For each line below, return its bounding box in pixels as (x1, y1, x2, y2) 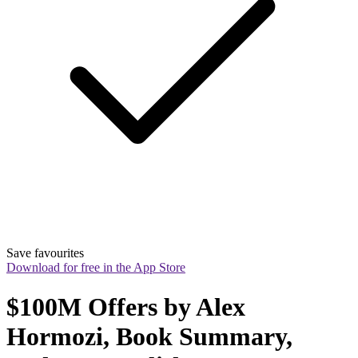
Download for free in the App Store (6, 261, 185, 275)
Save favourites (6, 246, 84, 261)
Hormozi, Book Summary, (6, 321, 292, 351)
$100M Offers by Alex (6, 292, 245, 321)
